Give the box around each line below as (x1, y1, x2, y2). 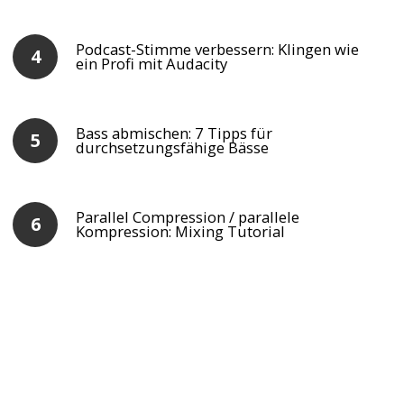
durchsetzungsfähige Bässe (76, 137, 270, 159)
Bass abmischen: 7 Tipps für (76, 123, 273, 144)
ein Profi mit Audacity (76, 52, 228, 74)
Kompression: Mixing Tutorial (76, 221, 286, 243)
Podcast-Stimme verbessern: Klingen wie (76, 38, 360, 60)
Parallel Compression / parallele (76, 207, 300, 228)
